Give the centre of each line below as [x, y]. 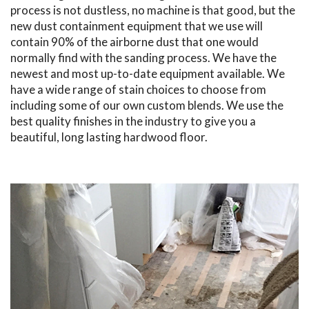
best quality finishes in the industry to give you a [133, 121]
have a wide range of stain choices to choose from [138, 89]
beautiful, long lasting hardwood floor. [109, 137]
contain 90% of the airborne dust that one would [134, 42]
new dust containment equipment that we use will [137, 26]
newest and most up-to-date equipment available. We [148, 73]
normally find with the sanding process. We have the [143, 58]
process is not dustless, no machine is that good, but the [153, 10]
